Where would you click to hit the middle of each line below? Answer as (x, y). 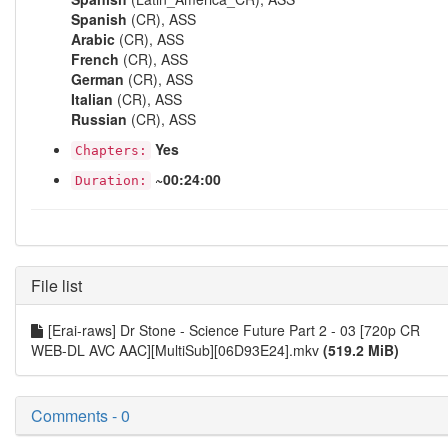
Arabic (93, 39)
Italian (92, 99)
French (95, 59)
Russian (99, 119)
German (97, 79)
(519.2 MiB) (361, 350)
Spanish (99, 19)
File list (56, 285)
